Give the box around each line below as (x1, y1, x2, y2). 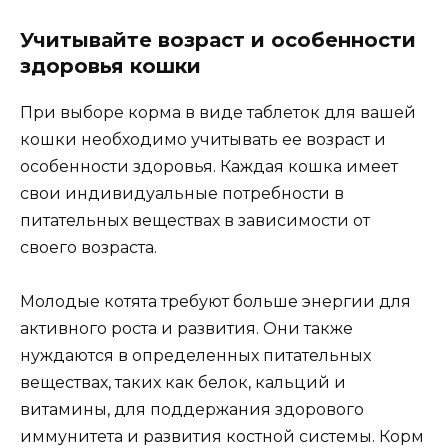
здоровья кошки (20, 54, 201, 79)
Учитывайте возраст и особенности (20, 28, 416, 53)
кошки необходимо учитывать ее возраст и (20, 130, 386, 150)
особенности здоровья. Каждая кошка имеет (20, 157, 398, 177)
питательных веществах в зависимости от (20, 211, 370, 231)
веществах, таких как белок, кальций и (20, 373, 346, 393)
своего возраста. (20, 238, 157, 258)
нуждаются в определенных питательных (20, 346, 371, 366)
